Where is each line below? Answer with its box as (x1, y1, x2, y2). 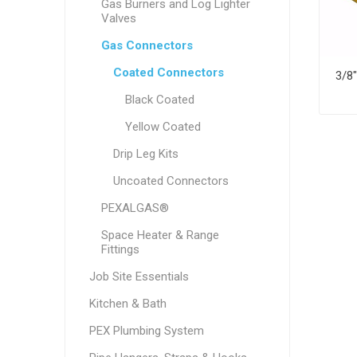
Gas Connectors (100, 38, 193, 53)
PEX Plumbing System (88, 324, 204, 338)
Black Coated (124, 92, 194, 107)
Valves (100, 11, 136, 25)
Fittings (100, 242, 139, 257)
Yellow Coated (124, 120, 201, 134)
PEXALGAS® (100, 201, 169, 215)
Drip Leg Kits (112, 147, 178, 161)
